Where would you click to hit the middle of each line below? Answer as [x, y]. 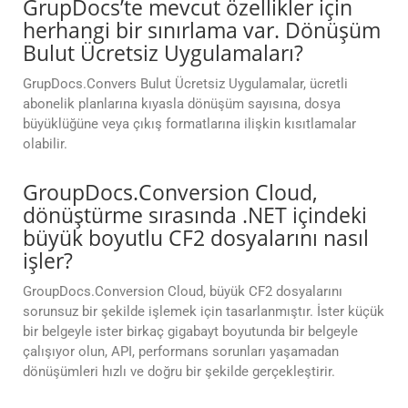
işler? [48, 261]
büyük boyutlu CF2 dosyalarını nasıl [196, 238]
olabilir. [45, 144]
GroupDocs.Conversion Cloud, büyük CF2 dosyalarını [183, 292]
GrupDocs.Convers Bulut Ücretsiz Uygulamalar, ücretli [185, 84]
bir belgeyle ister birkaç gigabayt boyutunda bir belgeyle [190, 332]
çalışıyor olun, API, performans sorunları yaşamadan [181, 352]
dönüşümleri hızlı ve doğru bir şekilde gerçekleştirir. [179, 372]
